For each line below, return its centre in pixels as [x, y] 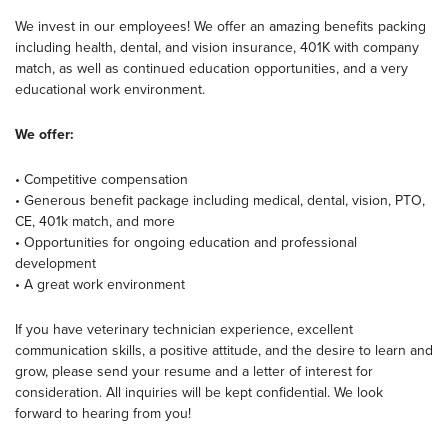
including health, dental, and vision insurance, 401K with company [217, 47]
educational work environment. [112, 89]
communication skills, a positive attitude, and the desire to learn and [224, 350]
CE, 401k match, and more [95, 221]
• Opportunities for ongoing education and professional [186, 242]
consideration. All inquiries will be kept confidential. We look [199, 392]
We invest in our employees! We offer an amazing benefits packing [220, 26]
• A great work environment [100, 284]
